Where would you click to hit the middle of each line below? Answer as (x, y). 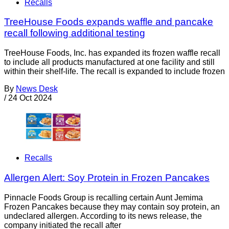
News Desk (37, 89)
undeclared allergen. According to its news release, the (103, 216)
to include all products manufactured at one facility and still (109, 62)
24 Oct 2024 (30, 98)
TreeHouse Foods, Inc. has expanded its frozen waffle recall (112, 53)
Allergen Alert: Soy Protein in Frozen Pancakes (107, 178)
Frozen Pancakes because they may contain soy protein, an (112, 207)
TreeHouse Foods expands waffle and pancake (109, 22)
